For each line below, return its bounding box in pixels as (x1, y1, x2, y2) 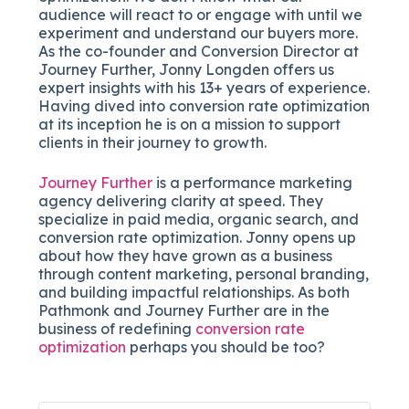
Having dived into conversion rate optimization (38, 96, 371, 115)
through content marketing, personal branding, (38, 264, 370, 283)
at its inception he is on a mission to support (38, 114, 341, 133)
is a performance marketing (152, 173, 353, 192)
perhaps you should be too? (126, 337, 326, 356)
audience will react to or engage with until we (38, 5, 363, 24)
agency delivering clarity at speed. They (38, 191, 324, 210)
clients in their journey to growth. (38, 132, 267, 152)
